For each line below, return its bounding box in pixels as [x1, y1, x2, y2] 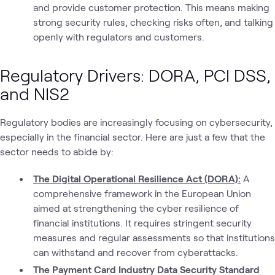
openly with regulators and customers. [33, 31, 204, 42]
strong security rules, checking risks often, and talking [33, 16, 273, 28]
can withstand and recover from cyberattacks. [33, 246, 238, 258]
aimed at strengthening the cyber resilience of [33, 202, 239, 214]
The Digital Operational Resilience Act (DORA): [33, 172, 241, 184]
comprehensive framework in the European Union [33, 187, 251, 199]
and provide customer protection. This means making [33, 1, 269, 13]
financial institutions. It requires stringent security [33, 217, 252, 228]
